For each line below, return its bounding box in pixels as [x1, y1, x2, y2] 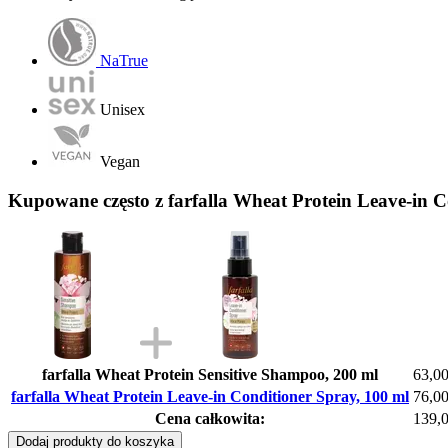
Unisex [100, 101, 145, 119]
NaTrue [100, 52, 148, 70]
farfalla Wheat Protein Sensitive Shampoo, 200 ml [42, 365, 378, 383]
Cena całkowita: [155, 409, 265, 427]
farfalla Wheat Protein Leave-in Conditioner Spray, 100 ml [11, 387, 409, 405]
